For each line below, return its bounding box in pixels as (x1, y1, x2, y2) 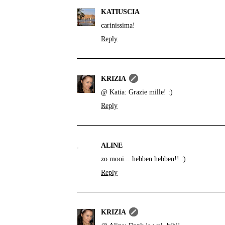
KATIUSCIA (101, 8, 140, 16)
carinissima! (101, 21, 135, 29)
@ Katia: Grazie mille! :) (101, 88, 173, 96)
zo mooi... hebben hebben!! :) (101, 155, 186, 163)
